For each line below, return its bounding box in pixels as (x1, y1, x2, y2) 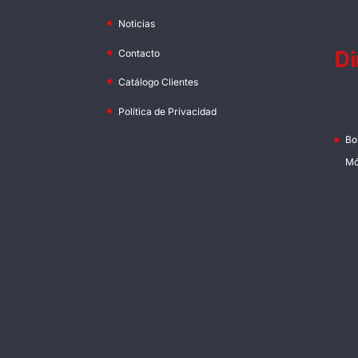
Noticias (118, 18, 156, 30)
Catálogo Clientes (118, 76, 199, 89)
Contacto (118, 46, 161, 59)
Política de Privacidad (118, 105, 217, 117)
